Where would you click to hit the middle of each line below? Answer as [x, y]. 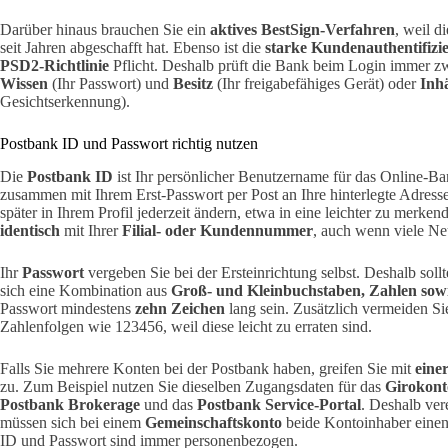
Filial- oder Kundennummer [217, 230]
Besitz [193, 83]
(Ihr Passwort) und [110, 83]
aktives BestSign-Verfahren [302, 29]
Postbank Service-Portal [279, 404]
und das [168, 404]
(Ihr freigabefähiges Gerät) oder [316, 83]
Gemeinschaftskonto [213, 422]
